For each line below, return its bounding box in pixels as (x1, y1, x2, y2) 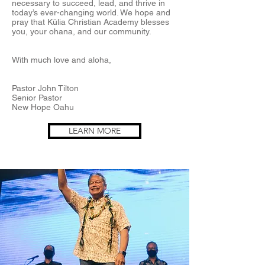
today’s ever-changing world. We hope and (12, 8, 170, 17)
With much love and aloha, (12, 55, 111, 64)
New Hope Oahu (12, 102, 74, 112)
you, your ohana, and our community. (12, 27, 151, 36)
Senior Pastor (12, 93, 62, 102)
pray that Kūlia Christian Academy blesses (12, 17, 169, 27)
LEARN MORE (69, 125, 121, 136)
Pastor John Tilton (12, 83, 79, 93)
